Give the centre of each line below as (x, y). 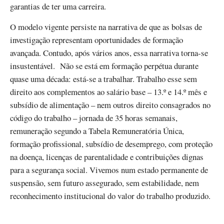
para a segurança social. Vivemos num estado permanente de (109, 170)
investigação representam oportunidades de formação (96, 40)
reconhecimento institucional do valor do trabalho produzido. (110, 196)
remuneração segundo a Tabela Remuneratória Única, (97, 131)
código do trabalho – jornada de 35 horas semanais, (94, 118)
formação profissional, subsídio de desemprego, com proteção (111, 144)
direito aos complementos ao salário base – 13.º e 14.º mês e (108, 92)
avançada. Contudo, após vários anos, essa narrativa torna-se (109, 53)
